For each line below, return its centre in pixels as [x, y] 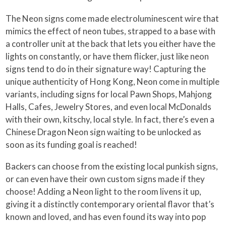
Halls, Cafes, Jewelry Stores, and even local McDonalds [109, 106]
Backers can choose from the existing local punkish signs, [112, 166]
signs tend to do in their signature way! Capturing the [106, 69]
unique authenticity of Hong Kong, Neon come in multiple [113, 81]
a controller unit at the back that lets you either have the [111, 43]
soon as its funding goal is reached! [72, 144]
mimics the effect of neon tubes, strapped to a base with [111, 31]
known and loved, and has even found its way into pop [106, 216]
